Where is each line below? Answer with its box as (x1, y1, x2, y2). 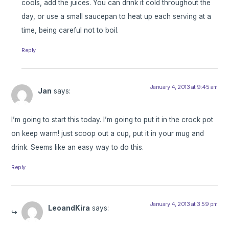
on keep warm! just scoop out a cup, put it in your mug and (11, 129, 204, 138)
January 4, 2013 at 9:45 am (149, 83, 218, 91)
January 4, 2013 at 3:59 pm (149, 200, 218, 208)
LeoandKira (48, 204, 90, 213)
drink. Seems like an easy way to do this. (11, 143, 144, 152)
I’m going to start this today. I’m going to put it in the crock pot (11, 116, 214, 124)
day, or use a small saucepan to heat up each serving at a (21, 12, 212, 21)
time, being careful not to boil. (21, 26, 119, 35)
